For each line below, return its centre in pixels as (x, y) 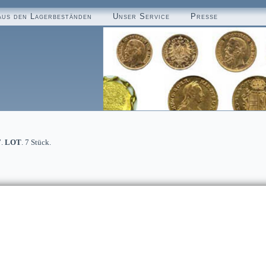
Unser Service (141, 16)
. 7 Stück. (36, 142)
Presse (204, 16)
